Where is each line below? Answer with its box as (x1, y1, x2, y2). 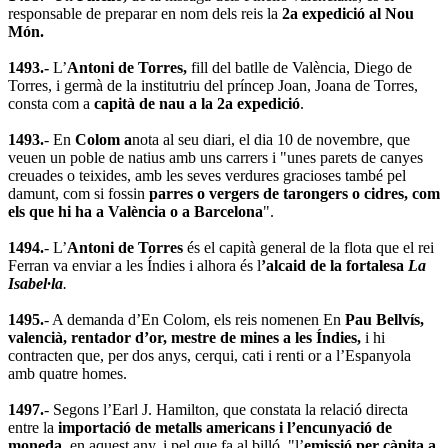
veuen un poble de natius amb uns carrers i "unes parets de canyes (8, 148, 423, 166)
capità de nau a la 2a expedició (94, 94, 300, 112)
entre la (8, 418, 58, 436)
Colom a (75, 130, 132, 148)
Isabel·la (8, 274, 63, 292)
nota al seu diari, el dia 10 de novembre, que (132, 130, 410, 148)
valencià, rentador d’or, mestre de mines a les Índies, (8, 328, 361, 346)
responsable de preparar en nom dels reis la (8, 4, 282, 22)
